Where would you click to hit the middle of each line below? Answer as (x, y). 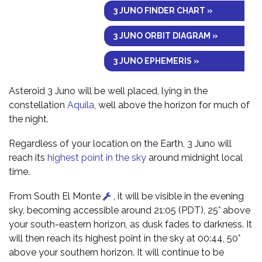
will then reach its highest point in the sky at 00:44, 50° (125, 238)
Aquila (81, 105)
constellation (38, 105)
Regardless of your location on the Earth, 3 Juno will (120, 143)
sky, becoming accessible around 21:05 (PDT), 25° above (130, 210)
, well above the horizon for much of (172, 105)
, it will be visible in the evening (179, 196)
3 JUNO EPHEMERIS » (156, 61)
